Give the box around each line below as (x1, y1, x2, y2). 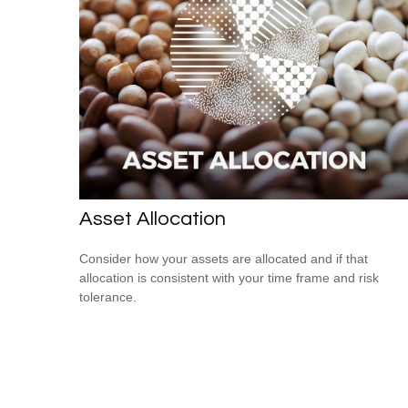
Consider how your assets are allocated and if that (79, 251, 368, 267)
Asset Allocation (79, 209, 226, 230)
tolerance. (79, 290, 137, 305)
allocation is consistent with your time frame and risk (79, 270, 379, 286)
